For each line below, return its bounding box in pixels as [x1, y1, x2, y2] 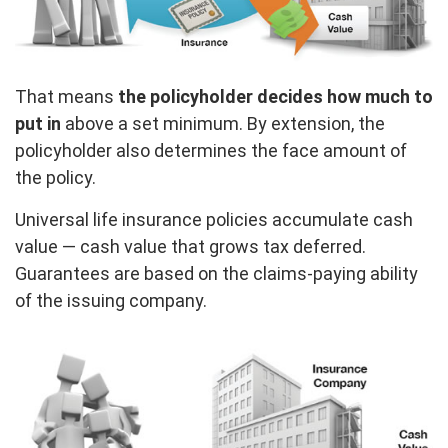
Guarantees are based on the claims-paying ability [15, 263, 418, 285]
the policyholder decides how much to [118, 86, 433, 108]
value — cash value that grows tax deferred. [15, 236, 366, 258]
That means [15, 86, 118, 108]
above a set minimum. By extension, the [61, 113, 385, 135]
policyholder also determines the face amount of [15, 140, 407, 162]
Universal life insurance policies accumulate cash [15, 209, 413, 231]
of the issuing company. [15, 290, 207, 312]
